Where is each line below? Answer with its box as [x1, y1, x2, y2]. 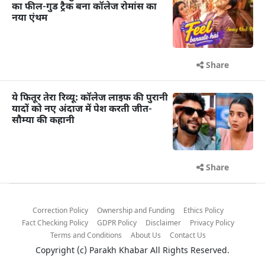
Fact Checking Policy [22, 219, 88, 229]
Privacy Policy [190, 219, 234, 229]
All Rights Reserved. [148, 245, 230, 257]
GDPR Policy [97, 219, 137, 229]
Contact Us [170, 231, 206, 241]
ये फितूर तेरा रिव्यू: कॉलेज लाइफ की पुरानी [12, 92, 168, 105]
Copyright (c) [35, 245, 89, 257]
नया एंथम [12, 12, 47, 25]
